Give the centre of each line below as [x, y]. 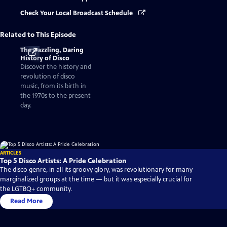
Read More [26, 201]
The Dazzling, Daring [52, 50]
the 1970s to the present [55, 96]
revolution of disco [48, 76]
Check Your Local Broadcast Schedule [77, 13]
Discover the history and [56, 67]
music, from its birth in [53, 86]
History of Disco [45, 58]
